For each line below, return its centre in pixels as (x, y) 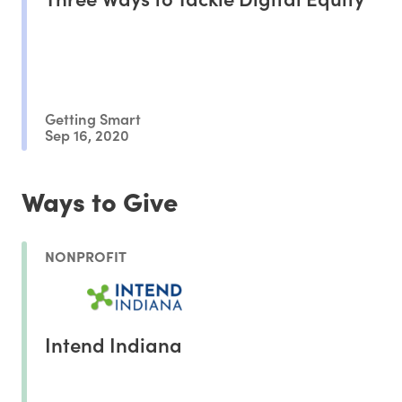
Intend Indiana (114, 345)
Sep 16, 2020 (87, 134)
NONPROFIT (86, 256)
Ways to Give (100, 200)
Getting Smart (93, 118)
